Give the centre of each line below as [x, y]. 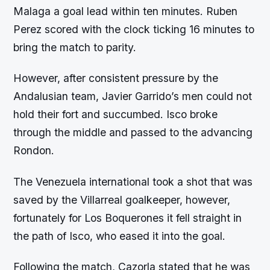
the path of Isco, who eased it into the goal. [120, 236]
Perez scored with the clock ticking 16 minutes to [134, 30]
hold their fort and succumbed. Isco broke [116, 115]
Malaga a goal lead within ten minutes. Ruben [126, 11]
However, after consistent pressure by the [116, 78]
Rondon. [34, 151]
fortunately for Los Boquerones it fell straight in [128, 218]
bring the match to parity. [75, 48]
